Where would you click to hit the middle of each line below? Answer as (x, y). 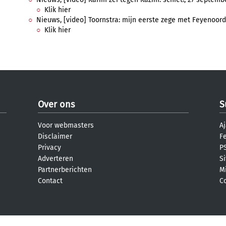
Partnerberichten (65, 170)
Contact (50, 181)
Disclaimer (55, 136)
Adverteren (55, 159)
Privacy (49, 148)
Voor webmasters (66, 125)
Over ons (56, 104)
